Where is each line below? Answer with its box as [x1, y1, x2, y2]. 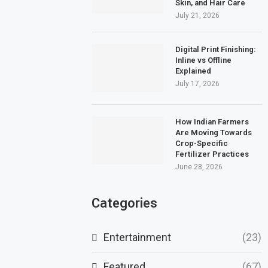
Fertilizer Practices [175, 149, 249, 159]
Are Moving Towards [175, 127, 252, 137]
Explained [175, 66, 212, 75]
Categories [92, 195, 158, 211]
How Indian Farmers [175, 117, 249, 126]
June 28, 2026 [175, 162, 223, 171]
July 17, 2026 [175, 79, 220, 88]
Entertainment [103, 230, 172, 243]
